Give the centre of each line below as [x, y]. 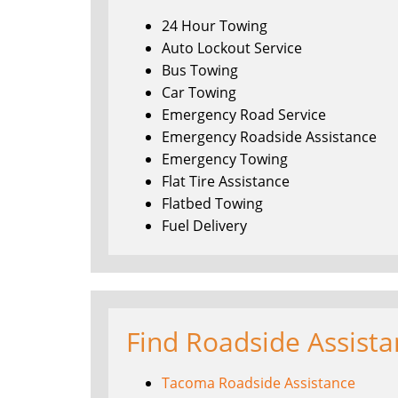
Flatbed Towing [212, 203]
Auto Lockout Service [232, 48]
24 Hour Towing [215, 25]
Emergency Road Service [244, 114]
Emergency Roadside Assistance [269, 136]
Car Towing [199, 92]
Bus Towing [200, 70]
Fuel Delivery [204, 225]
